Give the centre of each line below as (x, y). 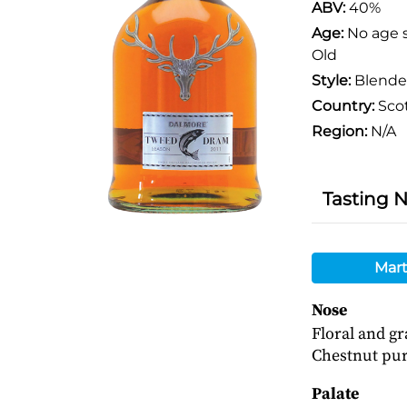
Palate (335, 394)
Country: (342, 106)
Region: (339, 131)
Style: (331, 80)
